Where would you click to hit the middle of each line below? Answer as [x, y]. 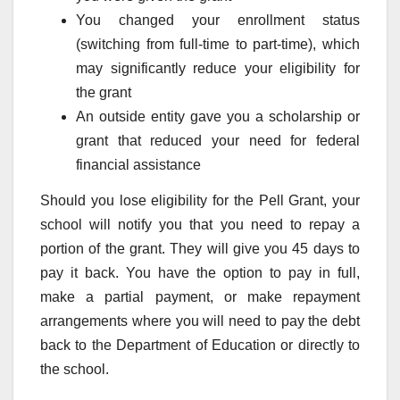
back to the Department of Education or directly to [200, 345]
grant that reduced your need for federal [218, 140]
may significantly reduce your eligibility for [218, 68]
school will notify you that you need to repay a [200, 224]
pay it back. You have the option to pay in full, [200, 272]
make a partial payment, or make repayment [200, 296]
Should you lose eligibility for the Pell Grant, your [200, 200]
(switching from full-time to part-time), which [218, 44]
